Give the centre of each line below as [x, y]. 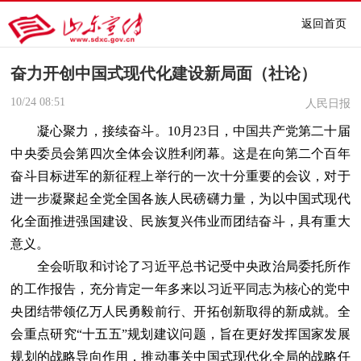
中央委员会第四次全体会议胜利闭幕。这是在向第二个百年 [180, 153]
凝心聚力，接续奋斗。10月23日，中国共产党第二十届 [180, 131]
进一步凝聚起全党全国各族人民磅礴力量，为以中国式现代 [180, 198]
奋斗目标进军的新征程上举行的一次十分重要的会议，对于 [180, 176]
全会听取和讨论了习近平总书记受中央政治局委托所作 [180, 266]
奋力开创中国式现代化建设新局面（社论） [164, 73]
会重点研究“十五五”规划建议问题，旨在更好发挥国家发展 [180, 334]
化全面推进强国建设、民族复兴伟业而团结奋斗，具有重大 [180, 221]
